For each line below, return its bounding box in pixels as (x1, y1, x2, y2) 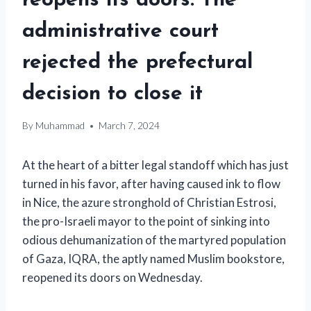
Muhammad (35, 120, 85, 132)
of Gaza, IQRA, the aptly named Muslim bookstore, (22, 251, 285, 267)
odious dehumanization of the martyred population (22, 233, 286, 248)
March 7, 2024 (99, 120, 160, 132)
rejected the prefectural (22, 51, 253, 74)
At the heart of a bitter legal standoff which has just (22, 158, 289, 173)
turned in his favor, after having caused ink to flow (22, 176, 280, 192)
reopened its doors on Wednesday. (22, 270, 203, 285)
